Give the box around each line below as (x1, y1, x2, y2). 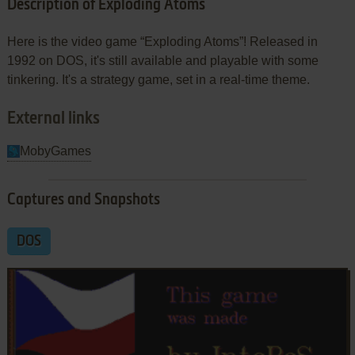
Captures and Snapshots (6, 192, 160, 208)
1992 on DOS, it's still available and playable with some (6, 53, 319, 67)
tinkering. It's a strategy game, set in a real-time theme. (6, 72, 310, 86)
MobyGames (19, 143, 91, 158)
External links (6, 109, 100, 128)
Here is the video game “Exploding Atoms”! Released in (6, 34, 318, 48)
